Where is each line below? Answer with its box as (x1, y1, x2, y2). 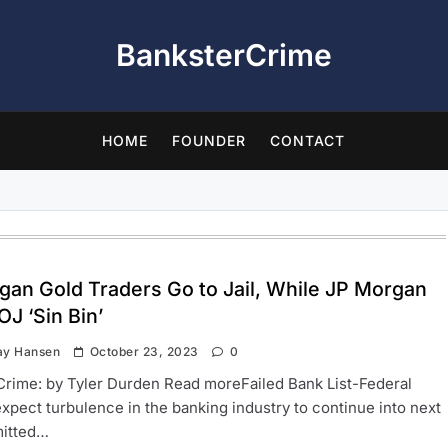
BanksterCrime (115, 37, 332, 73)
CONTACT (270, 132, 346, 149)
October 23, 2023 (89, 344, 199, 359)
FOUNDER (172, 132, 247, 149)
